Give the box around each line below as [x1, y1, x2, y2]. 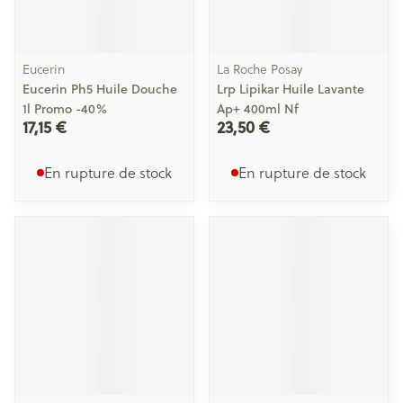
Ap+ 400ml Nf [217, 100, 299, 118]
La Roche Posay [217, 59, 302, 78]
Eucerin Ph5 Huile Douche [22, 80, 177, 98]
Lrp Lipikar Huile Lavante [217, 80, 364, 98]
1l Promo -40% [22, 100, 107, 118]
